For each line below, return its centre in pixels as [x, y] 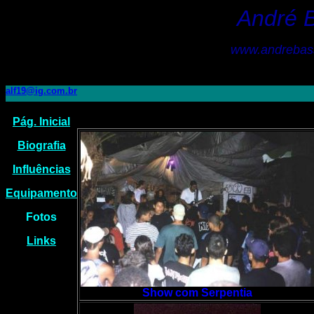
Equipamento [41, 193]
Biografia [41, 145]
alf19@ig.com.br [41, 91]
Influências [41, 169]
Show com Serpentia [197, 293]
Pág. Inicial [41, 122]
